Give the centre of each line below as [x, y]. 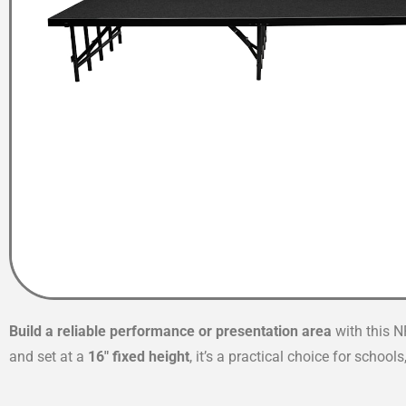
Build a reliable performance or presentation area [170, 331]
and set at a [48, 356]
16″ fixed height [139, 356]
